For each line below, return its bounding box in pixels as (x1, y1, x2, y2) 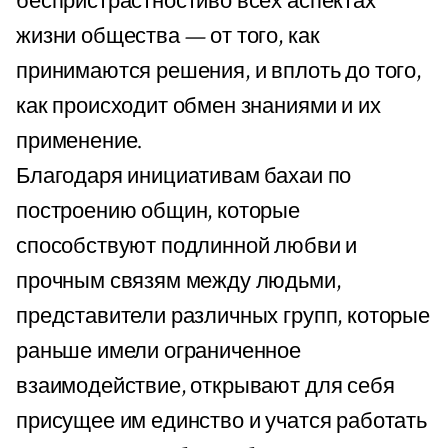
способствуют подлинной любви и (16, 231, 358, 261)
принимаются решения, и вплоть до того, (16, 56, 421, 86)
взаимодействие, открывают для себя (16, 371, 395, 401)
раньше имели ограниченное (16, 336, 301, 366)
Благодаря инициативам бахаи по (16, 161, 352, 191)
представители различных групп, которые (16, 301, 430, 331)
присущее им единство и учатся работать (16, 406, 427, 436)
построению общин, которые (16, 196, 300, 226)
